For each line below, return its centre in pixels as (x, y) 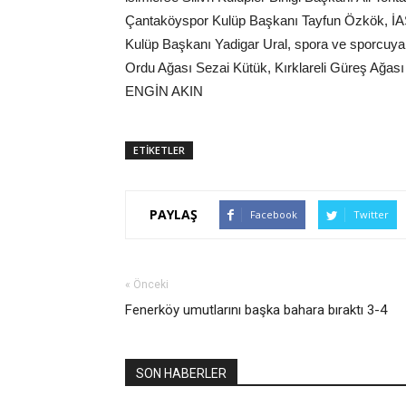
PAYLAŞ (174, 215)
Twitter (371, 214)
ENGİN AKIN (164, 91)
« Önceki (147, 284)
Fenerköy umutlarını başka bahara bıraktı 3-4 (256, 309)
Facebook (274, 214)
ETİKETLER (159, 150)
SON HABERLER (181, 373)
